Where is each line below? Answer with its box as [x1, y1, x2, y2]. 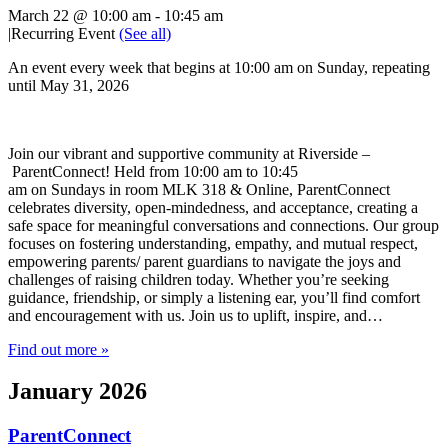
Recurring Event [11, 24, 119, 42]
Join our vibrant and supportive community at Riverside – [8, 144, 370, 162]
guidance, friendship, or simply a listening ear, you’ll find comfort [8, 288, 420, 306]
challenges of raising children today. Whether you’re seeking [8, 270, 389, 288]
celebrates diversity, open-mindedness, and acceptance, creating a [8, 198, 418, 216]
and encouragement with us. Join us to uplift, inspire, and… [8, 306, 383, 324]
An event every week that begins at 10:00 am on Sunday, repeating [8, 58, 430, 76]
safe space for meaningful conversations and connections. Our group [8, 216, 439, 234]
